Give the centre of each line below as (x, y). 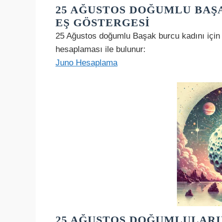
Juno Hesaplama (86, 63)
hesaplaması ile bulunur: (101, 50)
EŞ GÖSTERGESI (103, 23)
